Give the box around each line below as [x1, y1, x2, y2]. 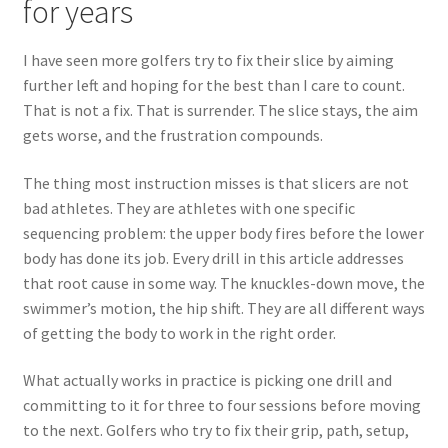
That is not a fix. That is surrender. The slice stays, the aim [22, 100, 418, 120]
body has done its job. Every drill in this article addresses [22, 247, 404, 268]
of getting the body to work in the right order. [22, 322, 336, 343]
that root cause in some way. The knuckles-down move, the [22, 272, 425, 293]
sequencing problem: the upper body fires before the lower [22, 222, 424, 243]
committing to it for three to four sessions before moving [22, 395, 421, 416]
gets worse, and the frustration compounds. [22, 125, 323, 145]
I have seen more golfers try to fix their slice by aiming [22, 50, 394, 70]
